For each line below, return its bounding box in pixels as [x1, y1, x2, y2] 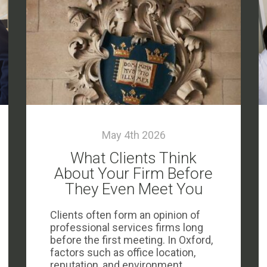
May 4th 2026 [101, 129, 166, 141]
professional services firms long [50, 221, 203, 234]
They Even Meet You [64, 180, 203, 198]
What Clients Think [70, 149, 197, 167]
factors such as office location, [50, 246, 195, 259]
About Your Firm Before [54, 164, 213, 182]
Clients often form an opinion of [50, 209, 200, 221]
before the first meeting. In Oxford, [50, 234, 213, 246]
